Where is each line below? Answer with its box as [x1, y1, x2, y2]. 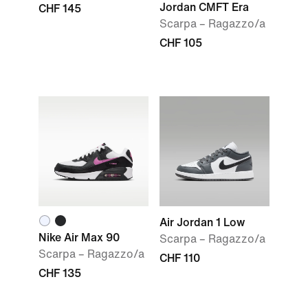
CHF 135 [38, 267, 81, 279]
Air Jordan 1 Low [159, 217, 245, 228]
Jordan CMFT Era [159, 1, 249, 13]
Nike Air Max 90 [38, 232, 120, 243]
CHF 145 [38, 3, 81, 14]
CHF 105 [159, 37, 202, 49]
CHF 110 [159, 252, 200, 264]
